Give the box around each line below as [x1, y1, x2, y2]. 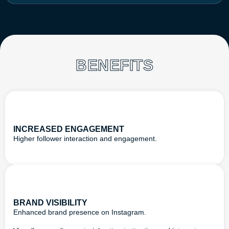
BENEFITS [76, 56, 153, 74]
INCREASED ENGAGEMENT [13, 124, 124, 133]
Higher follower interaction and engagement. [13, 134, 157, 143]
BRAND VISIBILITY [13, 198, 87, 208]
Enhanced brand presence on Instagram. [13, 208, 146, 217]
